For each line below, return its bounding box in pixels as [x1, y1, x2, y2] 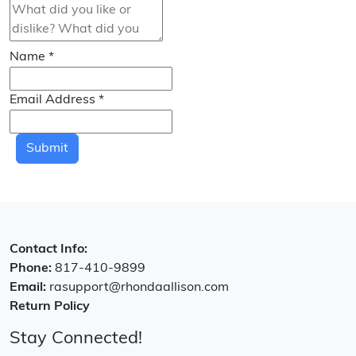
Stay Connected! [10, 331, 142, 347]
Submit [26, 142, 68, 155]
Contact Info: [10, 243, 87, 256]
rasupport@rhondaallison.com [49, 281, 229, 294]
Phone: [10, 262, 55, 275]
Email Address [10, 94, 99, 106]
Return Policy [10, 300, 90, 313]
